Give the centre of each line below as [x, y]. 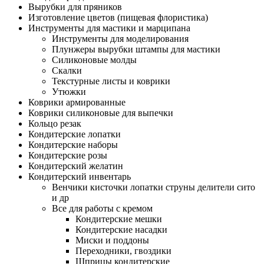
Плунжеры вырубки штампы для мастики [136, 49]
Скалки [67, 70]
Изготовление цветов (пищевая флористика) [118, 17]
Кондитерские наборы [73, 145]
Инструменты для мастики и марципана [109, 28]
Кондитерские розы [68, 155]
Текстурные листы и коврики [111, 81]
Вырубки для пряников [75, 7]
